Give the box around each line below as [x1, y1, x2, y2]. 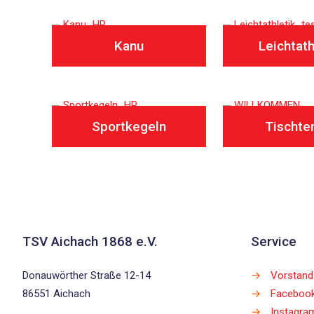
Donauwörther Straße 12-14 [22, 269, 151, 282]
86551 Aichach [22, 287, 90, 300]
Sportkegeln [92, 118, 166, 135]
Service [251, 233, 296, 250]
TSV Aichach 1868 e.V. [22, 233, 158, 250]
